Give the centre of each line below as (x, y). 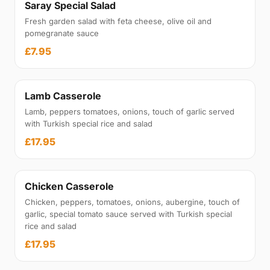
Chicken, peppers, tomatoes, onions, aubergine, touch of (132, 202)
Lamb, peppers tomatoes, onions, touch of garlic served (130, 111)
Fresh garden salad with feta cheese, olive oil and (118, 21)
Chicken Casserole (69, 186)
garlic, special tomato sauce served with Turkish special (128, 214)
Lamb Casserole (63, 96)
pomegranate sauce (62, 33)
